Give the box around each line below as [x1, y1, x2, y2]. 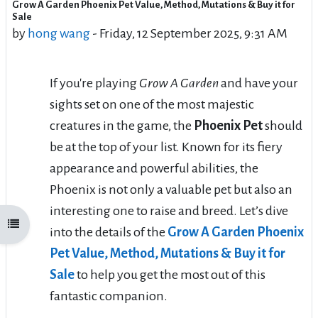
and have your [219, 75, 298, 90]
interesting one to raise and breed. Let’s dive [50, 203, 288, 218]
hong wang [28, 26, 90, 40]
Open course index [7, 219, 81, 230]
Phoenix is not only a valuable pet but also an [50, 182, 292, 197]
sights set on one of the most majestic [50, 97, 254, 111]
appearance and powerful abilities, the [50, 160, 258, 175]
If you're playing [50, 75, 139, 90]
